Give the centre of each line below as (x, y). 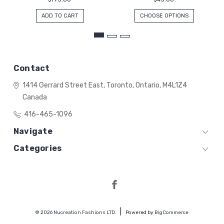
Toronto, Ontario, (133, 85)
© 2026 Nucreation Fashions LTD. (76, 212)
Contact (31, 68)
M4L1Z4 (174, 85)
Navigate (33, 131)
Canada (34, 97)
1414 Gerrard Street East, (63, 85)
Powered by (140, 212)
